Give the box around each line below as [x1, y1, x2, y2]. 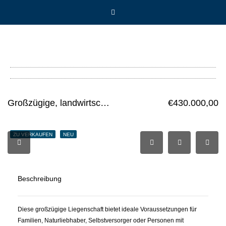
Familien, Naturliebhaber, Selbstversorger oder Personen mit [18, 217, 184, 224]
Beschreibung [18, 175, 62, 183]
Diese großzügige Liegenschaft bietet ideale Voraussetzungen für [18, 206, 197, 213]
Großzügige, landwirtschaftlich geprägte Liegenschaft [100, 98, 109, 108]
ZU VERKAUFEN [13, 132, 52, 137]
